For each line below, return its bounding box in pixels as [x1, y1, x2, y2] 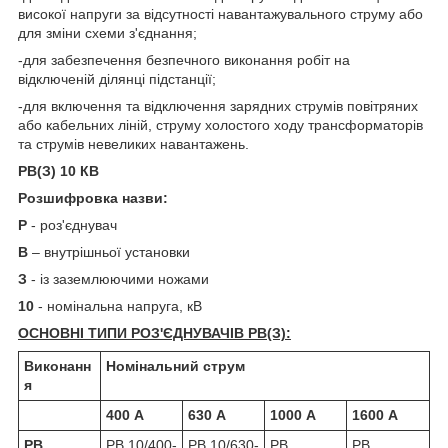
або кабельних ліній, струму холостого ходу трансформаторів [18, 116, 423, 133]
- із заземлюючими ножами [27, 270, 209, 287]
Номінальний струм [106, 357, 245, 374]
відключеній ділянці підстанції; [18, 70, 216, 87]
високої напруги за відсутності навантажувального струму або [18, 5, 423, 22]
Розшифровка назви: [18, 189, 168, 206]
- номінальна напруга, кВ [34, 297, 202, 314]
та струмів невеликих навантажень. [18, 135, 249, 152]
